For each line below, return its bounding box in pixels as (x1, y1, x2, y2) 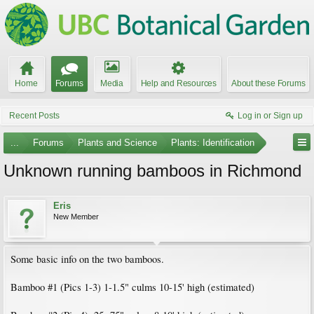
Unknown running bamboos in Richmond (4, 161, 301, 180)
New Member (53, 212, 99, 221)
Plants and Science (78, 137, 157, 148)
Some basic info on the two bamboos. (11, 252, 164, 266)
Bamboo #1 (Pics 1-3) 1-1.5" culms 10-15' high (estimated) (11, 280, 254, 294)
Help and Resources (140, 78, 217, 88)
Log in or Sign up (238, 111, 303, 121)
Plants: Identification (171, 137, 254, 148)
